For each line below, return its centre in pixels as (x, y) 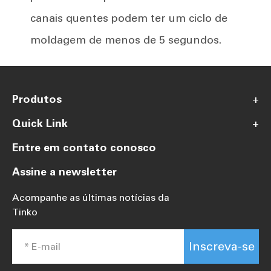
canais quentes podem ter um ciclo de (129, 18)
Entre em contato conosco (84, 148)
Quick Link (40, 124)
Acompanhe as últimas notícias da (91, 198)
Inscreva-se (221, 247)
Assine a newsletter (64, 172)
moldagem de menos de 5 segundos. (126, 40)
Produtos (37, 100)
